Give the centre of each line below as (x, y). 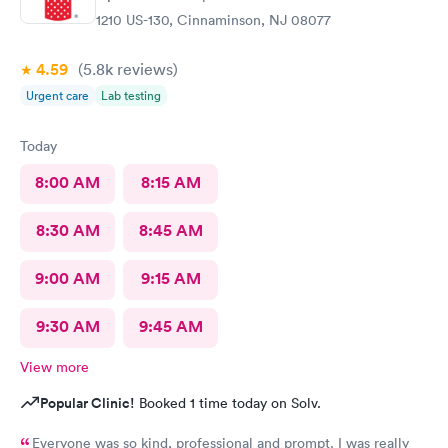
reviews (143, 69)
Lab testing (131, 95)
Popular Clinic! (87, 403)
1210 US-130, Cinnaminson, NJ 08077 (213, 20)
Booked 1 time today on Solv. (228, 403)
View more (54, 367)
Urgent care (57, 95)
